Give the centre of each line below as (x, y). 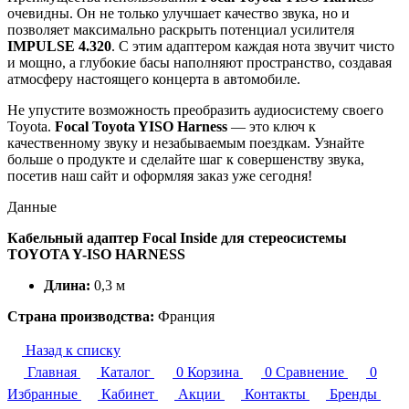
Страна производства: (81, 316)
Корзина (213, 372)
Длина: (67, 285)
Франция (184, 316)
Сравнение (310, 372)
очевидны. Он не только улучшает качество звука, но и (178, 13)
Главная (52, 372)
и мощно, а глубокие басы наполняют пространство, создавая (199, 62)
